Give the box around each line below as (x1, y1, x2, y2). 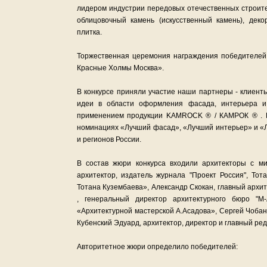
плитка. (77, 28, 102, 36)
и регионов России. (77, 135, 141, 144)
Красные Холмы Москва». (77, 64, 164, 72)
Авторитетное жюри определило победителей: (77, 243, 238, 251)
